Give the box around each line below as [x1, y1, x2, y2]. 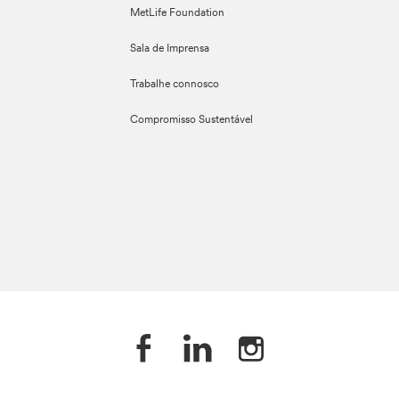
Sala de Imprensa [130, 44, 210, 54]
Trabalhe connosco [130, 79, 220, 90]
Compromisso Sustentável [130, 115, 254, 126]
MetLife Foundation [130, 8, 225, 19]
